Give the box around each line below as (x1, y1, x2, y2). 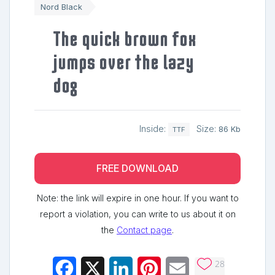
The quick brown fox (53, 28, 196, 50)
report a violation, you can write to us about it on (39, 209, 236, 220)
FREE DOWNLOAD (96, 163, 179, 175)
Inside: (139, 123, 168, 134)
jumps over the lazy (53, 51, 194, 73)
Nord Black (41, 1, 82, 12)
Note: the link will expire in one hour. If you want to (36, 193, 239, 204)
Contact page (117, 225, 172, 236)
